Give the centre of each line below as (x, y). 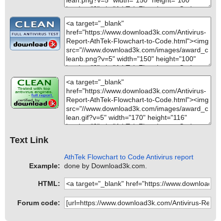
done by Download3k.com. (106, 166)
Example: (45, 166)
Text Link (29, 140)
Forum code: (39, 203)
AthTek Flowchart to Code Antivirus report (129, 157)
